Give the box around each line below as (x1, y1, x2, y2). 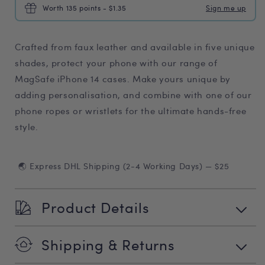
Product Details (41, 198, 149, 217)
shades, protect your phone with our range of (15, 57, 218, 69)
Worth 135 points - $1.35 (43, 3, 127, 12)
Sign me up (206, 3, 246, 12)
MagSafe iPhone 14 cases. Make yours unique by (15, 73, 231, 85)
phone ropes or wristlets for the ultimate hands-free (15, 105, 247, 117)
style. (15, 121, 38, 132)
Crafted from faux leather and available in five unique (15, 41, 255, 53)
